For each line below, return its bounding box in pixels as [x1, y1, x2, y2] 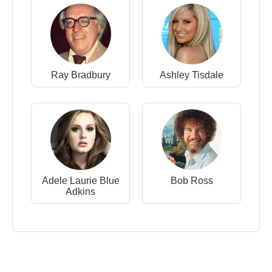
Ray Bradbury [50, 70, 110, 81]
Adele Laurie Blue [41, 175, 120, 186]
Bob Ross [170, 175, 213, 186]
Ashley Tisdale [160, 70, 223, 81]
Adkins [66, 186, 95, 197]
